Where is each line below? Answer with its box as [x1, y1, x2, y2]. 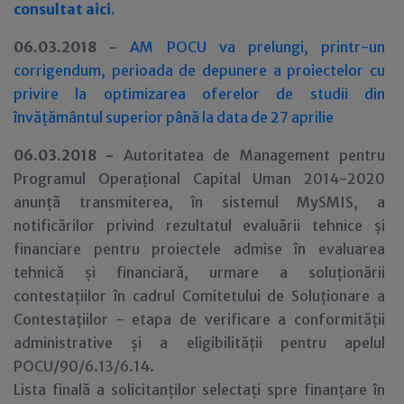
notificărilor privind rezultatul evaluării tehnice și [14, 216, 385, 234]
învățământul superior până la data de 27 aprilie [14, 108, 334, 126]
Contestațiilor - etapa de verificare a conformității [14, 310, 385, 328]
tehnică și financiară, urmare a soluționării [14, 263, 385, 281]
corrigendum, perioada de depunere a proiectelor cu [14, 61, 385, 79]
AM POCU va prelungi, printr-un [130, 38, 386, 56]
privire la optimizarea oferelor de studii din [14, 85, 385, 103]
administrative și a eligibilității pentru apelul [14, 334, 385, 352]
